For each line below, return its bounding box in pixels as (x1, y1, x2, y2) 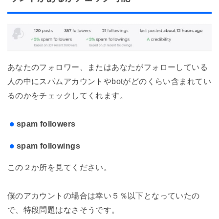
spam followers (16, 119, 76, 129)
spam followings (16, 141, 80, 150)
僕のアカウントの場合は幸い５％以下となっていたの (7, 191, 200, 200)
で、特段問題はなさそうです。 (7, 205, 120, 214)
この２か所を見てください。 (7, 163, 112, 172)
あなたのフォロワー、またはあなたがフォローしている (7, 63, 208, 72)
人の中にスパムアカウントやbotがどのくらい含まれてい (7, 77, 211, 86)
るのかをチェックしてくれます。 (7, 91, 128, 100)
